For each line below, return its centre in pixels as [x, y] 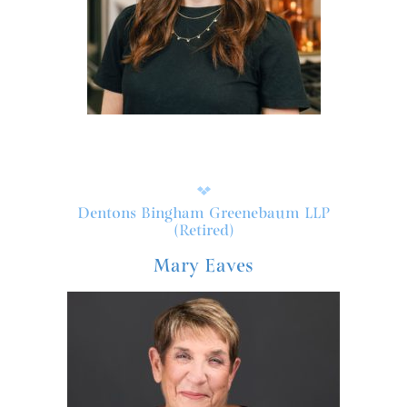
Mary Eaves [203, 267]
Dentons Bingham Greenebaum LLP [203, 214]
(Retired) [203, 231]
